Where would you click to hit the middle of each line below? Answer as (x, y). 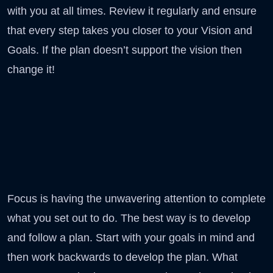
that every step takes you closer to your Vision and (130, 30)
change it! (31, 69)
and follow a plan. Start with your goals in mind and (131, 237)
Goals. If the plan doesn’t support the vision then (125, 50)
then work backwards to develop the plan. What (122, 257)
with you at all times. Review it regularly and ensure (132, 11)
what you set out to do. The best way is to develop (129, 218)
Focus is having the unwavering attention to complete (136, 198)
